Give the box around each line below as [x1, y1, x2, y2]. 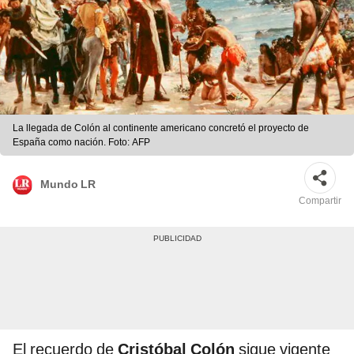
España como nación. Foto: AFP [13, 137, 150, 149]
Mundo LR [40, 177, 96, 190]
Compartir [299, 195, 341, 207]
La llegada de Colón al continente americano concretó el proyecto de [13, 122, 309, 134]
